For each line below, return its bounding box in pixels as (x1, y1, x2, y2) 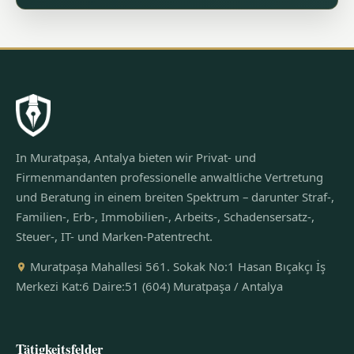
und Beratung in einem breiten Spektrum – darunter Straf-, (16, 188, 334, 205)
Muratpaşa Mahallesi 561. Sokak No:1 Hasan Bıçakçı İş (27, 258, 326, 274)
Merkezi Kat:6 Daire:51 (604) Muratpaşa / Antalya (16, 277, 283, 294)
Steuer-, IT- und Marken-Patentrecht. (16, 228, 213, 244)
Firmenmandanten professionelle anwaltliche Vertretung (16, 168, 323, 185)
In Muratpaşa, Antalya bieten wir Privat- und (16, 149, 256, 165)
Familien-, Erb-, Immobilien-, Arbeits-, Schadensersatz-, (16, 208, 314, 224)
